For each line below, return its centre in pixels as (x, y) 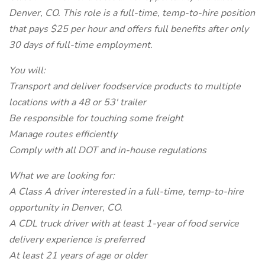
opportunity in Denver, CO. (66, 208)
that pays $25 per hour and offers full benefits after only (129, 29)
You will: (27, 70)
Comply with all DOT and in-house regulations (108, 150)
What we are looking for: (62, 176)
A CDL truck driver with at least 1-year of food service (124, 224)
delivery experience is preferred (77, 240)
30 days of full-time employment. (81, 45)
